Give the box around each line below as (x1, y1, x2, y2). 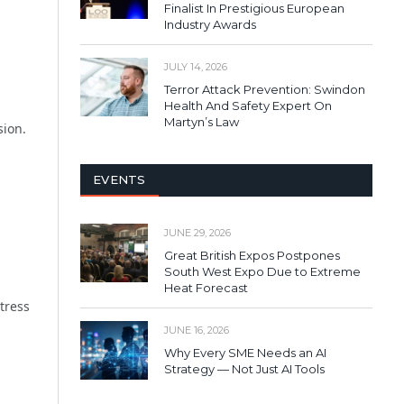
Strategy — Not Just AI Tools (164, 361, 325, 376)
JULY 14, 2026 (164, 60, 227, 73)
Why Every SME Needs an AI (164, 344, 326, 360)
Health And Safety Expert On (164, 97, 332, 113)
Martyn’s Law (164, 114, 239, 129)
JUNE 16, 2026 (164, 323, 229, 336)
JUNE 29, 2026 (164, 225, 231, 239)
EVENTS (93, 171, 146, 187)
